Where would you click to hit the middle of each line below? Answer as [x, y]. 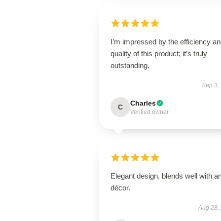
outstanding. [130, 65]
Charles [143, 103]
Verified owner [149, 112]
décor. [120, 188]
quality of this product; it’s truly [159, 54]
